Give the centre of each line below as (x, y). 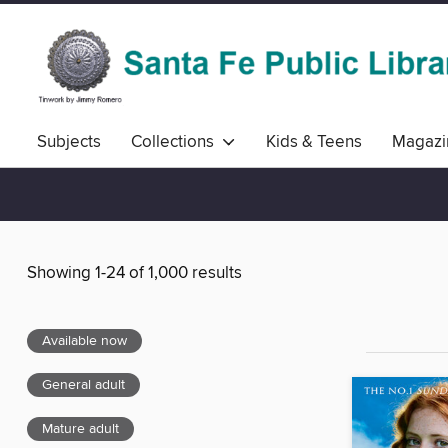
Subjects (69, 142)
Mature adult (80, 429)
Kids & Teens (314, 142)
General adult (83, 385)
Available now (84, 341)
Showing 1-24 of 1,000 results (134, 273)
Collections (176, 142)
